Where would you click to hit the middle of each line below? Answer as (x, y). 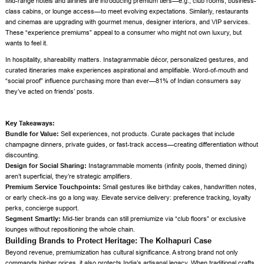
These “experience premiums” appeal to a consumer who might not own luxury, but (124, 33)
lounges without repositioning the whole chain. (70, 230)
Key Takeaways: (30, 123)
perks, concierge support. (42, 208)
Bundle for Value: (32, 134)
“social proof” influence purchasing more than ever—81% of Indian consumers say (123, 80)
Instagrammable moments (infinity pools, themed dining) (167, 166)
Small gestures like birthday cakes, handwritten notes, (179, 187)
